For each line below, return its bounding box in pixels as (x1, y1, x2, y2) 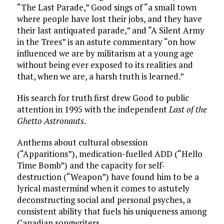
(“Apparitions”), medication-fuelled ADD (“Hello (16, 148, 202, 160)
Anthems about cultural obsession (16, 136, 147, 148)
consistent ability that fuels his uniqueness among (16, 205, 206, 217)
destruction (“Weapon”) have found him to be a (16, 171, 199, 183)
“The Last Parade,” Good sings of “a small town (16, 1, 196, 13)
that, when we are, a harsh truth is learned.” (16, 70, 184, 82)
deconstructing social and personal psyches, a (16, 194, 191, 206)
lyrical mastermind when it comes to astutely (16, 182, 189, 194)
